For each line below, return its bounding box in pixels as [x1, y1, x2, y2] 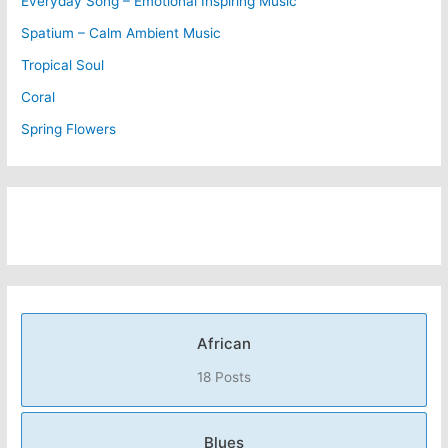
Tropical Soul [21, 56, 105, 73]
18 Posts [197, 369, 251, 386]
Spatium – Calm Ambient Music [21, 24, 222, 41]
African [197, 334, 251, 354]
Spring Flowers [21, 120, 117, 137]
